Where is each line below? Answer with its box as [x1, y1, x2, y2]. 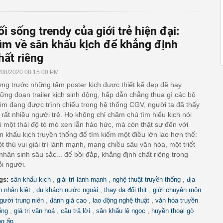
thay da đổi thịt [104, 186, 147, 194]
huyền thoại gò [151, 207, 194, 215]
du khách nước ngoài [36, 186, 98, 194]
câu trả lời [61, 207, 90, 215]
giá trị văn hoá [14, 207, 55, 215]
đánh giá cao [50, 197, 87, 204]
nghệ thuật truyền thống [112, 176, 181, 183]
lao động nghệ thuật [93, 197, 149, 204]
